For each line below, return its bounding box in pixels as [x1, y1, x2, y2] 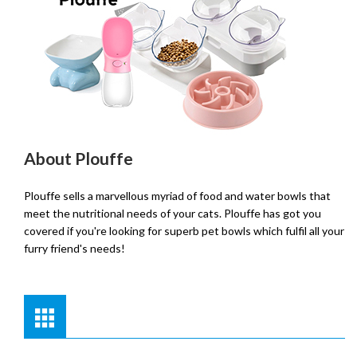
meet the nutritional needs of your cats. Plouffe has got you [24, 206, 321, 220]
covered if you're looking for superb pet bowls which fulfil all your [24, 224, 344, 237]
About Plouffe [24, 148, 133, 168]
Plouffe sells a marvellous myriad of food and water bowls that [24, 189, 331, 202]
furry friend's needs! [24, 241, 125, 255]
